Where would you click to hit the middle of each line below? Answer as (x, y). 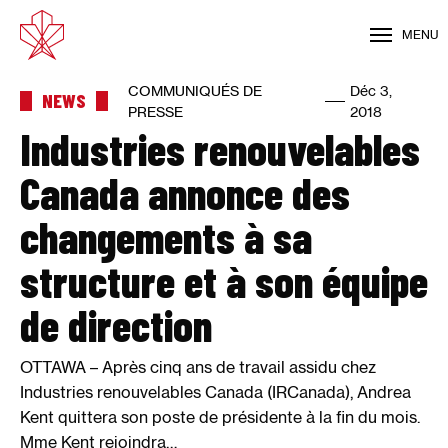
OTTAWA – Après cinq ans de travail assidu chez (198, 367)
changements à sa (166, 236)
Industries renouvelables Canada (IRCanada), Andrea (215, 392)
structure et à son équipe (224, 280)
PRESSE (155, 111)
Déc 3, (371, 90)
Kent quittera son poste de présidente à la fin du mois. (220, 417)
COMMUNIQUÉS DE (195, 90)
